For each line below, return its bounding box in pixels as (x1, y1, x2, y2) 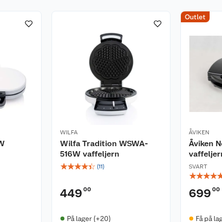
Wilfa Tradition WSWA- (60, 138, 148, 148)
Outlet (185, 12, 206, 21)
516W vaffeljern (60, 149, 119, 159)
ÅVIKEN (189, 128, 209, 136)
